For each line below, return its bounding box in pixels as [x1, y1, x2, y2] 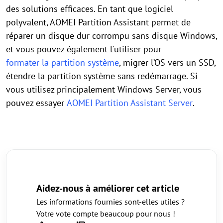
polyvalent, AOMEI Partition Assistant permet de [6, 16, 191, 28]
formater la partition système [6, 56, 119, 68]
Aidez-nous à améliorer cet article [36, 181, 179, 195]
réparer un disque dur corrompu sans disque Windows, [6, 29, 217, 41]
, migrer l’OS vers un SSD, [119, 56, 216, 68]
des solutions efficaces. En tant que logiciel [6, 2, 173, 14]
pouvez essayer [6, 97, 67, 109]
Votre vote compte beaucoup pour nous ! [36, 208, 175, 219]
